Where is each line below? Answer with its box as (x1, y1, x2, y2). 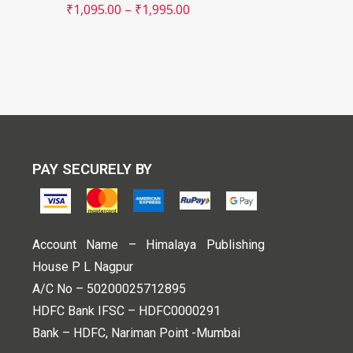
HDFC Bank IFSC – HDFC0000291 (32, 303, 221, 318)
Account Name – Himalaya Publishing (32, 237, 265, 252)
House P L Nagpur (32, 259, 133, 274)
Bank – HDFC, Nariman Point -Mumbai (32, 325, 240, 340)
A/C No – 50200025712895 (32, 281, 189, 296)
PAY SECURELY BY (32, 161, 152, 178)
